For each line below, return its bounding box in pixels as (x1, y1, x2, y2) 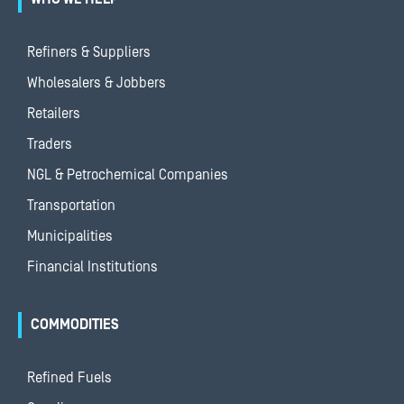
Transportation (27, 197, 115, 214)
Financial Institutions (27, 259, 158, 275)
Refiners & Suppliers (27, 44, 151, 60)
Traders (27, 136, 72, 152)
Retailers (27, 106, 80, 122)
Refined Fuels (27, 370, 112, 386)
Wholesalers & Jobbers (27, 75, 166, 91)
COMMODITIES (31, 317, 119, 333)
